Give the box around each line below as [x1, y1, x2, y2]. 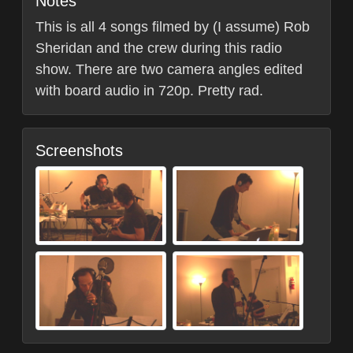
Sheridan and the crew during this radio [35, 39, 282, 56]
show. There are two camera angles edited [35, 61, 303, 77]
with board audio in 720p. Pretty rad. [35, 82, 263, 98]
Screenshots [35, 141, 123, 159]
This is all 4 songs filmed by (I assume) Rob [35, 18, 310, 35]
